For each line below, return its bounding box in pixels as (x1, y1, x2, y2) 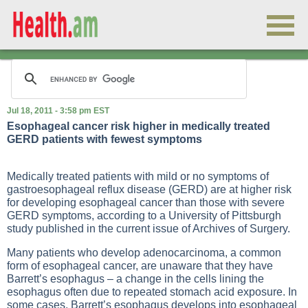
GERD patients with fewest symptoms (7, 133, 202, 145)
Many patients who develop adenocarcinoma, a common (7, 247, 281, 258)
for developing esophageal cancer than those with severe (7, 197, 285, 208)
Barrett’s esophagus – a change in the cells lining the (7, 273, 264, 285)
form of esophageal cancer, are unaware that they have (7, 260, 273, 272)
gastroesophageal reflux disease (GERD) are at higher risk (7, 184, 291, 195)
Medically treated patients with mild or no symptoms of (7, 170, 269, 182)
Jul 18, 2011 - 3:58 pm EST (7, 106, 109, 115)
